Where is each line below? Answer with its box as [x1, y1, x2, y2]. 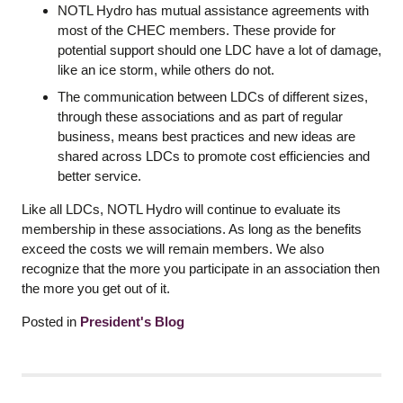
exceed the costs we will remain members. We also [22, 241, 324, 257]
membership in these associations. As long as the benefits [22, 221, 362, 237]
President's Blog [80, 314, 184, 330]
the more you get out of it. [22, 281, 170, 297]
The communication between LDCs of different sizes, [58, 88, 368, 104]
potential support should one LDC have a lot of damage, [58, 42, 381, 58]
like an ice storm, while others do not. [58, 62, 274, 78]
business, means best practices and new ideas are [58, 128, 355, 144]
